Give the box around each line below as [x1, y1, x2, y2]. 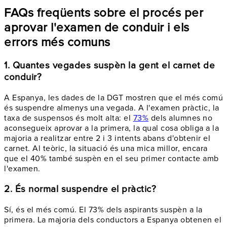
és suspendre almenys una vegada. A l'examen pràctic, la [4, 103, 219, 113]
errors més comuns [4, 35, 110, 50]
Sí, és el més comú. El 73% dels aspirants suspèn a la [4, 204, 203, 215]
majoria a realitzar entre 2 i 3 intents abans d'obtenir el [4, 133, 210, 144]
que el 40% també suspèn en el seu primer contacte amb [4, 154, 219, 164]
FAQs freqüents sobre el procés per [4, 6, 203, 21]
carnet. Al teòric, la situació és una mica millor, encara [4, 143, 208, 154]
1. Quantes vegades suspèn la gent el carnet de [4, 60, 215, 72]
